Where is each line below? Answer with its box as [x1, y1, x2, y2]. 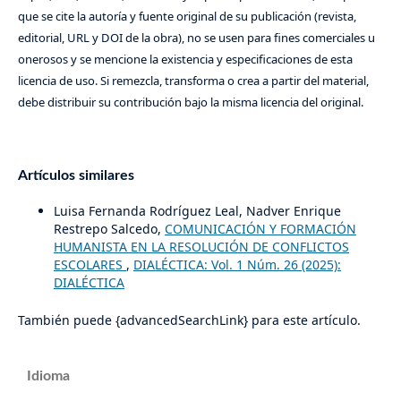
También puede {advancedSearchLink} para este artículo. [17, 311, 361, 329]
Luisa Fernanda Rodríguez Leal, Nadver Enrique [53, 202, 341, 220]
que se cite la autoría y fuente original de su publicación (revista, [17, 8, 356, 25]
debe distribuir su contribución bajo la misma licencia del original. [17, 94, 363, 111]
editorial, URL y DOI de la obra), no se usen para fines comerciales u [17, 30, 375, 47]
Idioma [27, 369, 70, 384]
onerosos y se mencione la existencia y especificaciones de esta [17, 51, 353, 68]
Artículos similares [17, 168, 134, 183]
